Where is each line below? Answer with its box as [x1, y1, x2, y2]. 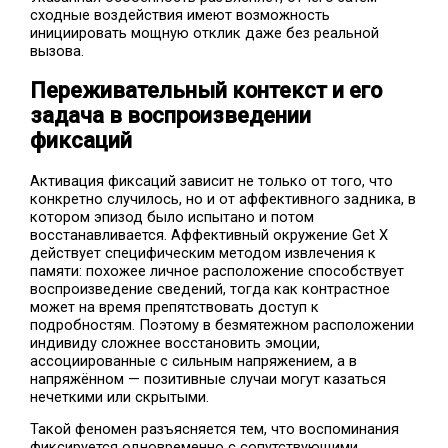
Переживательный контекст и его [30, 78, 383, 104]
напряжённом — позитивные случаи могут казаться [30, 369, 387, 388]
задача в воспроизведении [30, 103, 312, 129]
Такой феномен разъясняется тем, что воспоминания [30, 420, 400, 439]
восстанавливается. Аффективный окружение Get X [30, 225, 389, 244]
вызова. [30, 42, 85, 61]
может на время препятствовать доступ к [30, 297, 320, 316]
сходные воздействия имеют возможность [30, 6, 331, 25]
